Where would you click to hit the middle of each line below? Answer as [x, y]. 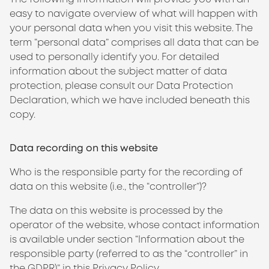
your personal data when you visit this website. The [131, 28]
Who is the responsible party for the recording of [126, 172]
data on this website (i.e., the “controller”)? [108, 186]
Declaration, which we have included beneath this [130, 100]
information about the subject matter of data [118, 71]
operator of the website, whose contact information [134, 225]
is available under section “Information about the [127, 239]
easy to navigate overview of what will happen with [134, 14]
